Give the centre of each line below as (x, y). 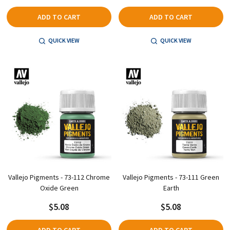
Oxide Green (59, 188)
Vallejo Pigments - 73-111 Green (171, 177)
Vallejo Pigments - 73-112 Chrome (59, 177)
